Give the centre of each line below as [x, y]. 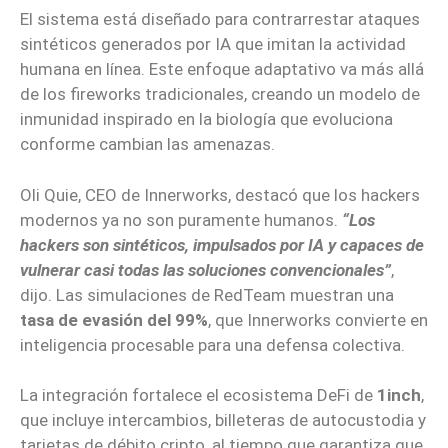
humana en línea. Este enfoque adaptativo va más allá [222, 69]
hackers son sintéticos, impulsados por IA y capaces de [222, 244]
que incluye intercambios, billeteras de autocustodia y [223, 420]
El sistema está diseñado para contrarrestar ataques [220, 19]
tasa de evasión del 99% [114, 319]
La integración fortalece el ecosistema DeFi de [198, 395]
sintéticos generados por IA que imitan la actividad [213, 44]
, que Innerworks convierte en [318, 319]
